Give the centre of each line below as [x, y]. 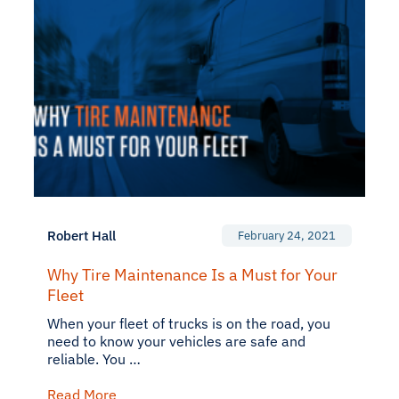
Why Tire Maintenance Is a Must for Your [192, 275]
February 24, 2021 [287, 236]
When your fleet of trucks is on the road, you [189, 323]
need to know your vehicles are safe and [176, 341]
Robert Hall [81, 236]
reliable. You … [94, 359]
